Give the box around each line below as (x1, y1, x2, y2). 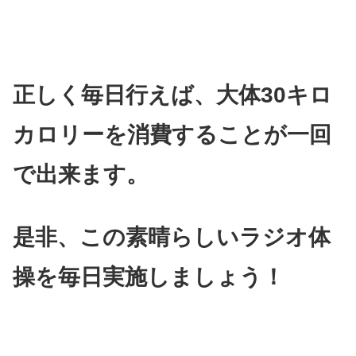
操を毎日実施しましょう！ (13, 264, 284, 289)
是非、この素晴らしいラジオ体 (13, 224, 331, 250)
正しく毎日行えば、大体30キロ (13, 82, 332, 107)
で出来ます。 (13, 161, 149, 187)
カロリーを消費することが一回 (13, 122, 331, 147)
